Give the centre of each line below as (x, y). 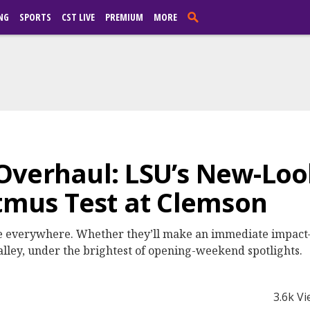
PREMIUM (124, 17)
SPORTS (35, 17)
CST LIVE (78, 17)
